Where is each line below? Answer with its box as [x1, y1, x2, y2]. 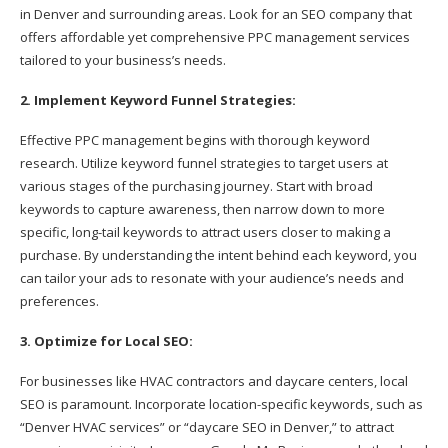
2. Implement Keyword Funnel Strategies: [20, 90, 296, 109]
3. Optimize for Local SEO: [20, 331, 193, 350]
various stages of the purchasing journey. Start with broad [20, 176, 373, 195]
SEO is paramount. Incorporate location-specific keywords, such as [20, 394, 423, 413]
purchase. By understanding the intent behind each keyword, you [20, 245, 417, 264]
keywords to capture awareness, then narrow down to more [20, 199, 385, 218]
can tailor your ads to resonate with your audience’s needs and [20, 268, 404, 287]
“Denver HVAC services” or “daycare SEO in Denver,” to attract [20, 417, 394, 436]
